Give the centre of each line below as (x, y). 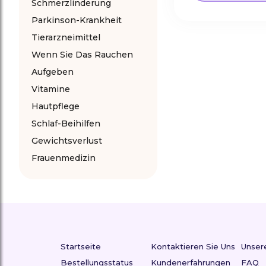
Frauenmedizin (64, 158)
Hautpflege (56, 106)
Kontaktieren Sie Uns (193, 246)
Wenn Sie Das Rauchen (82, 55)
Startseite (81, 246)
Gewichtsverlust (67, 141)
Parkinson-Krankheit (77, 20)
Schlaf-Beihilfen (66, 123)
